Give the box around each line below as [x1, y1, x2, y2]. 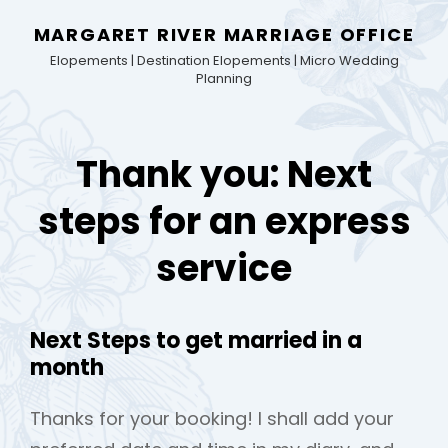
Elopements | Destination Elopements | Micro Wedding [49, 51, 399, 70]
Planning [196, 69, 252, 88]
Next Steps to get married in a [30, 325, 362, 356]
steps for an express [37, 196, 411, 247]
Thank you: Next [76, 149, 372, 200]
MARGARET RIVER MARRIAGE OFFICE [33, 22, 415, 47]
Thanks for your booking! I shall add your [30, 406, 394, 431]
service [156, 243, 292, 294]
